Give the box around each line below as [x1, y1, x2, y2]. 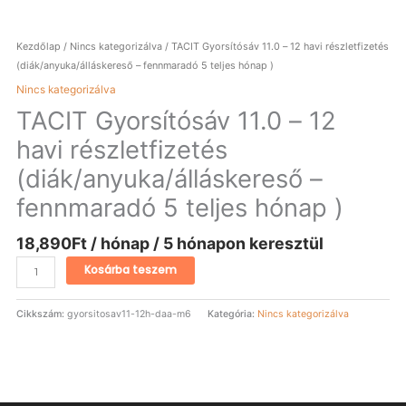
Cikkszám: [16, 308, 68, 321]
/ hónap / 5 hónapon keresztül [91, 234, 324, 254]
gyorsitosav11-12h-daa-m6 [67, 308, 192, 321]
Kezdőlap [16, 40, 62, 53]
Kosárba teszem [84, 263, 178, 278]
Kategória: [208, 308, 258, 321]
